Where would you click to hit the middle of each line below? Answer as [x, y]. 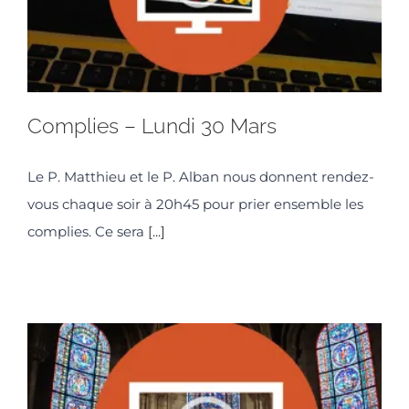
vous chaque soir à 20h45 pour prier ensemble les [195, 204]
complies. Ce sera [88, 232]
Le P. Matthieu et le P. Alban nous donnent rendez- [201, 177]
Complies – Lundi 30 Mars [152, 126]
